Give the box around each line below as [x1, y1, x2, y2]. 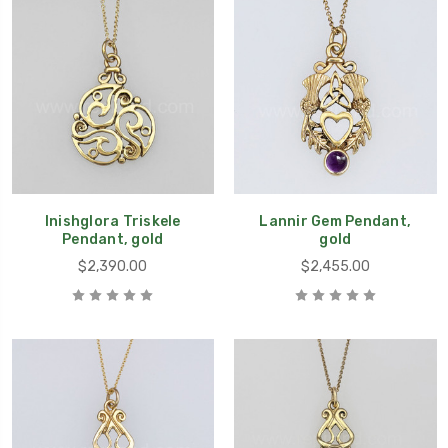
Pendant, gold [62, 230, 164, 248]
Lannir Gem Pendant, [259, 212, 412, 230]
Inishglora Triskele [44, 212, 181, 230]
